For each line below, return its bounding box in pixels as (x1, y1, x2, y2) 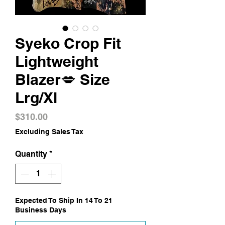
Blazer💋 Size (15, 70, 110, 89)
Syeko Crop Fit (15, 34, 121, 53)
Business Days (15, 206, 66, 214)
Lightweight (15, 52, 98, 71)
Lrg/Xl (15, 88, 57, 107)
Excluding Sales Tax (15, 128, 83, 136)
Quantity (15, 149, 47, 159)
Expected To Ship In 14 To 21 (15, 196, 113, 205)
